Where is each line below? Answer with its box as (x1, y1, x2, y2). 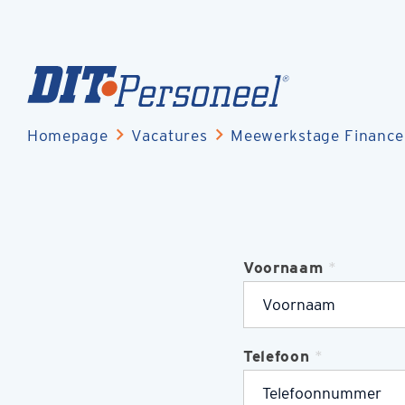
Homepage (27, 125, 108, 145)
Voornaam (243, 258, 324, 277)
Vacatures (131, 125, 208, 145)
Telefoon (243, 346, 310, 365)
